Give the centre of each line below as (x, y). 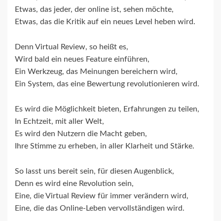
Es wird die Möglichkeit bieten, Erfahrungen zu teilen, (107, 109)
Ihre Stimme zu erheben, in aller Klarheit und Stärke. (105, 146)
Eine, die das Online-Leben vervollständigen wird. (100, 208)
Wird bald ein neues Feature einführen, (82, 59)
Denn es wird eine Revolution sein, (74, 184)
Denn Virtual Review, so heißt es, (72, 47)
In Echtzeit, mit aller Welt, (59, 122)
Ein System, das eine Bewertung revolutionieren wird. (107, 84)
